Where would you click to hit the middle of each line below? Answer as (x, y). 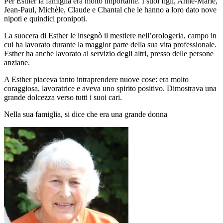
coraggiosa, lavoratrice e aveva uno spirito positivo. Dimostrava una (110, 88)
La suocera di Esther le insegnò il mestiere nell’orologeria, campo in (110, 35)
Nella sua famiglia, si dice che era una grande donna (86, 114)
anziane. (17, 62)
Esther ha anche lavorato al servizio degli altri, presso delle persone (109, 53)
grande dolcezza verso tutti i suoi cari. (63, 97)
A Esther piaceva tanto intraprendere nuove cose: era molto (96, 79)
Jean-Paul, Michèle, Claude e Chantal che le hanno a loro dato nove (110, 9)
